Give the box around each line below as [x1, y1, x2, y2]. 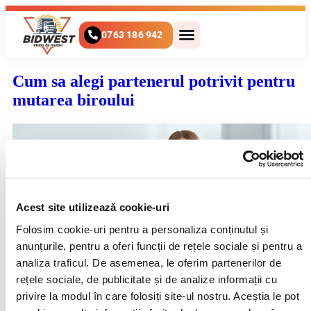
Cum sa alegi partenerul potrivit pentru [12, 72, 295, 90]
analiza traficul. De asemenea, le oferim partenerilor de [16, 256, 281, 269]
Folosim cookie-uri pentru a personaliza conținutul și [16, 223, 269, 235]
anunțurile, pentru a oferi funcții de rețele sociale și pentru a [16, 239, 302, 252]
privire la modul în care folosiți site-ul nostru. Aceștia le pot [16, 289, 299, 302]
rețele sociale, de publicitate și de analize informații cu [16, 273, 277, 285]
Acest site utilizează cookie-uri [16, 201, 169, 214]
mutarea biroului [12, 90, 135, 109]
